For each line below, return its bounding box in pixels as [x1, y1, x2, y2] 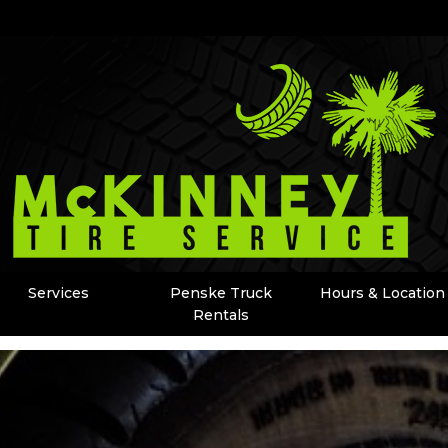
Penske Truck [169, 284, 272, 302]
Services [28, 284, 90, 302]
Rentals [192, 306, 249, 324]
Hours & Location [319, 284, 445, 302]
